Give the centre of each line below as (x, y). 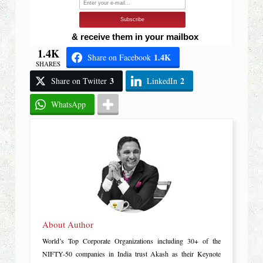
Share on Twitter (79, 80)
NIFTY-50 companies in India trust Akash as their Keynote (131, 253)
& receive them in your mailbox (135, 36)
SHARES (48, 63)
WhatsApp (69, 104)
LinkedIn (162, 80)
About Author (68, 224)
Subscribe (133, 19)
